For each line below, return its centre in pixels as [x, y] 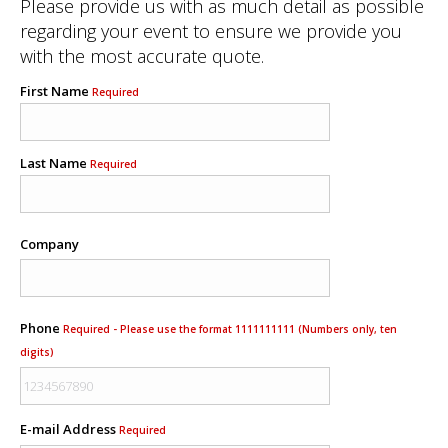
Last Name [55, 163]
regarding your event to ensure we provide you [211, 31]
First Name [56, 91]
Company [49, 244]
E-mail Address [69, 429]
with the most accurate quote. [142, 56]
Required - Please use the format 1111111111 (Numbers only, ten [230, 329]
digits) [37, 352]
